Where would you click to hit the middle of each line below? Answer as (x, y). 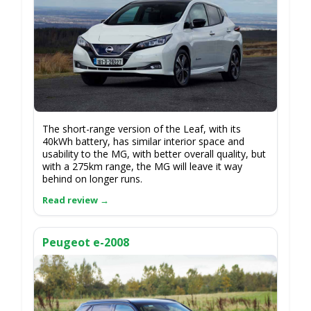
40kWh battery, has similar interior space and (143, 142)
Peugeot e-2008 (86, 243)
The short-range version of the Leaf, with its (142, 129)
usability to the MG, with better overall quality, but (154, 154)
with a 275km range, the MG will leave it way (142, 167)
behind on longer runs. (92, 179)
